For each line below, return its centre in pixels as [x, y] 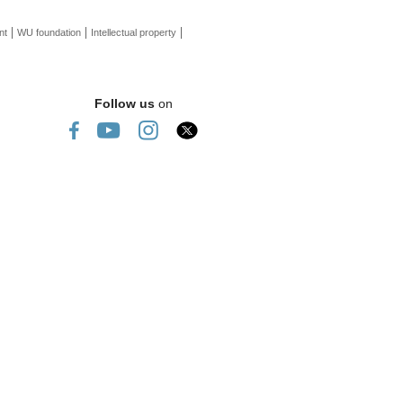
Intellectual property [134, 32]
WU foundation [49, 32]
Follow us [125, 103]
